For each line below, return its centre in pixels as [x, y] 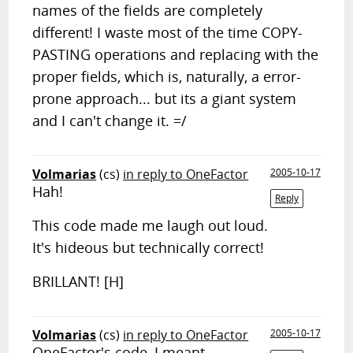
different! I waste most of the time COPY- [168, 32]
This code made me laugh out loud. [150, 225]
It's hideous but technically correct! [149, 247]
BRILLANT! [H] [78, 281]
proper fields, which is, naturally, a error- [167, 76]
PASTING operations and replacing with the [176, 54]
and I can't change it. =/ [110, 121]
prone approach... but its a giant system [165, 98]
